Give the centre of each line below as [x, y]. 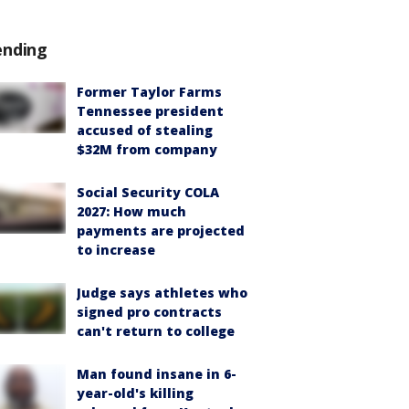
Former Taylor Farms [149, 92]
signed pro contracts [149, 312]
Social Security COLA [148, 192]
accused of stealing [145, 130]
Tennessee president [150, 111]
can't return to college [156, 331]
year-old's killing [135, 393]
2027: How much [131, 211]
